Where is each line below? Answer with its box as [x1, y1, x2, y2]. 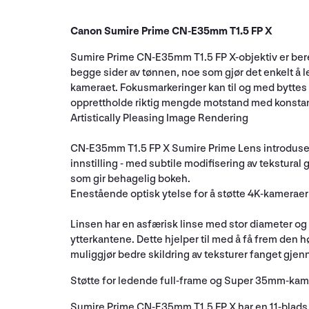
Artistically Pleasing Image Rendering [70, 111, 248, 125]
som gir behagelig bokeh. [70, 172, 190, 186]
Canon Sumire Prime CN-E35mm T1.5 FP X [70, 24, 272, 38]
